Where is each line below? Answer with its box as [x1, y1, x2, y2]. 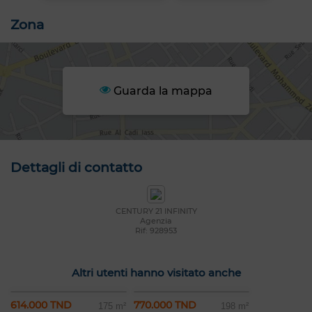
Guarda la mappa [110, 84, 212, 98]
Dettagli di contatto [10, 159, 142, 176]
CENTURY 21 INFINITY [115, 206, 197, 217]
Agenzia [140, 216, 172, 226]
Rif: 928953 [135, 226, 177, 236]
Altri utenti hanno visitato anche [71, 266, 241, 280]
